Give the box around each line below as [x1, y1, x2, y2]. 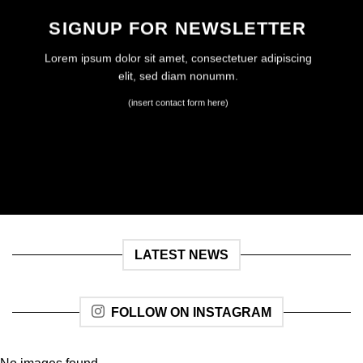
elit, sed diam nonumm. [117, 69, 238, 83]
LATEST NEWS [135, 248, 228, 263]
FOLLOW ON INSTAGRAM [111, 305, 271, 319]
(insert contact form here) [127, 97, 228, 108]
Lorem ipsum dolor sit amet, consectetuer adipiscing [44, 51, 312, 65]
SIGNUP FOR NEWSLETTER [49, 18, 307, 39]
